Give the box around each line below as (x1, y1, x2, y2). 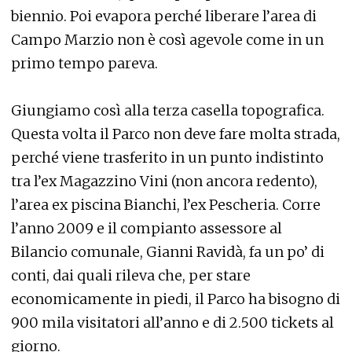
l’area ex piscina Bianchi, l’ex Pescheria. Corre (11, 196, 321, 214)
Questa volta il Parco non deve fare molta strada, (11, 125, 340, 143)
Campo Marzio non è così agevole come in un (11, 31, 324, 49)
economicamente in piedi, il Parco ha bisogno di (11, 290, 340, 308)
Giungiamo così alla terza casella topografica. (11, 101, 324, 119)
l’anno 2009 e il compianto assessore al (11, 219, 282, 237)
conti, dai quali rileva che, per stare (11, 266, 251, 284)
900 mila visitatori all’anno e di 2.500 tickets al (11, 313, 334, 332)
